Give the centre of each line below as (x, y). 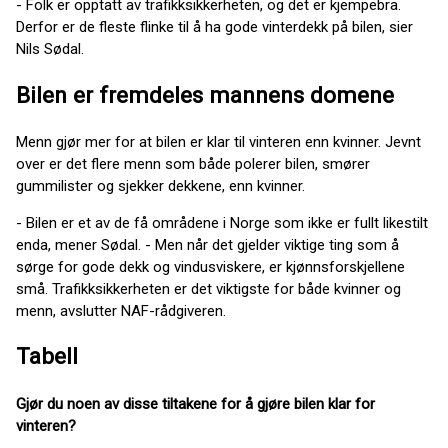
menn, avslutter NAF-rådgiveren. (125, 310)
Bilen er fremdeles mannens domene (208, 95)
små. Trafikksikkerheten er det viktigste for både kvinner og (208, 288)
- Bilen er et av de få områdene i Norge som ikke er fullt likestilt (222, 222)
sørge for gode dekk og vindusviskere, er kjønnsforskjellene (210, 266)
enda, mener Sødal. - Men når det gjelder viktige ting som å (207, 244)
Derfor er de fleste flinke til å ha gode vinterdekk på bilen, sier (214, 27)
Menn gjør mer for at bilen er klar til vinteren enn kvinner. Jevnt (218, 141)
